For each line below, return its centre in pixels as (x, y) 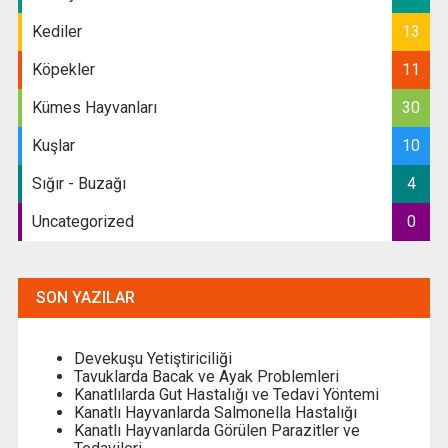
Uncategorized (82, 222)
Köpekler (63, 70)
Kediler (56, 32)
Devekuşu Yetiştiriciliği (152, 359)
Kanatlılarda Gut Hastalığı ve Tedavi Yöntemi (226, 395)
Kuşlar (53, 146)
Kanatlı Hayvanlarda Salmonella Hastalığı (215, 413)
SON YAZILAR (85, 298)
